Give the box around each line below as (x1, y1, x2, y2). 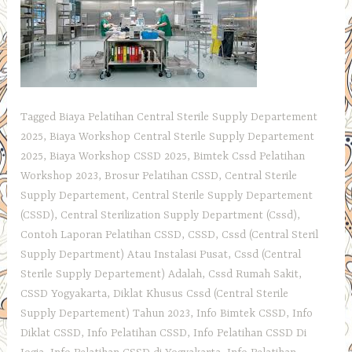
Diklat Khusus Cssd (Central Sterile (113, 287, 289, 300)
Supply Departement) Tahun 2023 (20, 306, 191, 320)
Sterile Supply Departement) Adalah (20, 267, 203, 280)
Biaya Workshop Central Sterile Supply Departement (49, 130, 315, 143)
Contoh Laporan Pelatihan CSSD (20, 228, 182, 241)
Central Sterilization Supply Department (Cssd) (60, 208, 298, 222)
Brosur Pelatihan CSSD (104, 169, 219, 182)
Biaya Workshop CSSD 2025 (49, 149, 188, 163)
